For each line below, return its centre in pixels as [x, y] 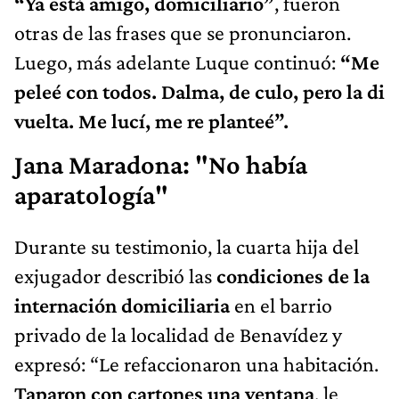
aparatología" [91, 195]
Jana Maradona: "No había [161, 164]
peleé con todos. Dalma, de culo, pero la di [199, 91]
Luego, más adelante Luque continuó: [177, 61]
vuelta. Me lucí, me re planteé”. [151, 120]
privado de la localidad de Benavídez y [178, 334]
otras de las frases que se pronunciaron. [183, 32]
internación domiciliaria [122, 305]
